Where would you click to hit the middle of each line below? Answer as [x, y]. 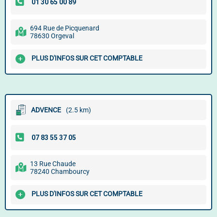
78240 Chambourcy [60, 171]
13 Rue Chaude [53, 164]
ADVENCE [46, 110]
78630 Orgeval [52, 36]
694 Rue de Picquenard [65, 28]
